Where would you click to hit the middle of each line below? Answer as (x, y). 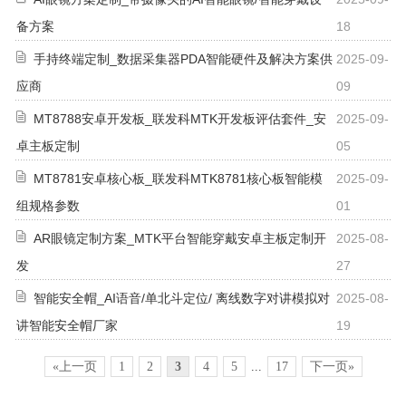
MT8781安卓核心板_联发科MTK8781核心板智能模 (178, 178)
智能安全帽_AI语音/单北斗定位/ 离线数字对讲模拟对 (182, 298)
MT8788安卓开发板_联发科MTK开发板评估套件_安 (180, 118)
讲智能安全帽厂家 (67, 325)
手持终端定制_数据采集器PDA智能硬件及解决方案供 (183, 58)
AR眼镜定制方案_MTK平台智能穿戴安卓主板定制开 (180, 238)
